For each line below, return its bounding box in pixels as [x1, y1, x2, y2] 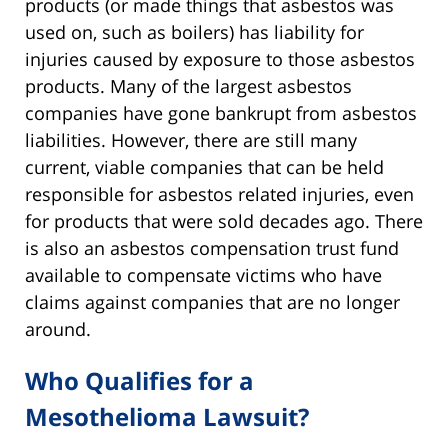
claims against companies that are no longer [25, 289, 400, 314]
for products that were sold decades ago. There [25, 208, 423, 233]
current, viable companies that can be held [25, 154, 384, 179]
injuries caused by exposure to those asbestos [25, 46, 415, 71]
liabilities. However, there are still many [25, 127, 357, 152]
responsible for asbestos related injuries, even [25, 181, 414, 206]
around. [25, 316, 91, 341]
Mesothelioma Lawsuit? [25, 399, 309, 433]
